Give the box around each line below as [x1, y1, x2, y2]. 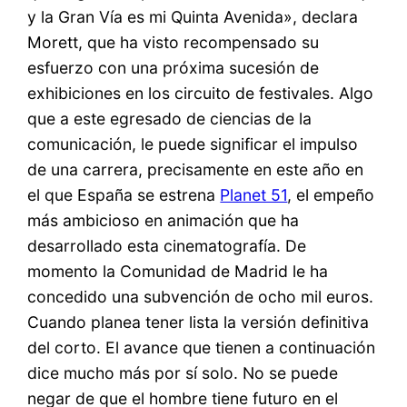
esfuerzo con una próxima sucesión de [27, 58, 320, 78]
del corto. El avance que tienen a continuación [27, 338, 376, 358]
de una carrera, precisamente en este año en [27, 160, 364, 180]
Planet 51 [220, 185, 288, 205]
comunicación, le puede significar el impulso [27, 134, 359, 154]
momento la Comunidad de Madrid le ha [27, 262, 329, 282]
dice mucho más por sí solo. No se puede [27, 363, 339, 383]
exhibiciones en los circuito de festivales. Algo [27, 84, 374, 104]
